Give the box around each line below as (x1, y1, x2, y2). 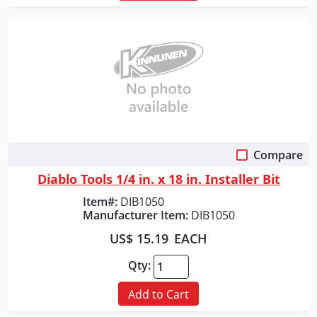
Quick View (129, 151, 188, 167)
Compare (253, 146, 303, 163)
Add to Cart (128, 287, 189, 303)
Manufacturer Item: (82, 207, 188, 223)
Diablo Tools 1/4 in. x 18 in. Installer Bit (37, 170, 280, 188)
